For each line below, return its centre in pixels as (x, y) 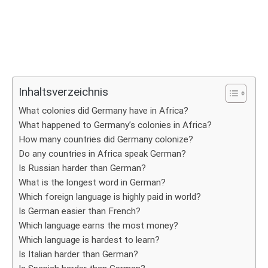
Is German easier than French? (80, 211)
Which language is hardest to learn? (89, 240)
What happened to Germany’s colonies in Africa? (115, 125)
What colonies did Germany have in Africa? (103, 111)
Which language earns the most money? (98, 226)
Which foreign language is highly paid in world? (110, 197)
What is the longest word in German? (92, 182)
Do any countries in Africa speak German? (102, 154)
